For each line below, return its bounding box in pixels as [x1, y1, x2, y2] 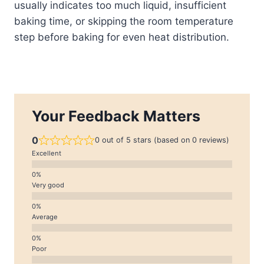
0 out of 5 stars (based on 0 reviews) [94, 136, 229, 145]
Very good [32, 180, 64, 189]
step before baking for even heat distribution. [14, 31, 229, 43]
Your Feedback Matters [32, 107, 200, 125]
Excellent [32, 148, 61, 157]
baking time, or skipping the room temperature [14, 15, 233, 27]
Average [32, 212, 58, 221]
